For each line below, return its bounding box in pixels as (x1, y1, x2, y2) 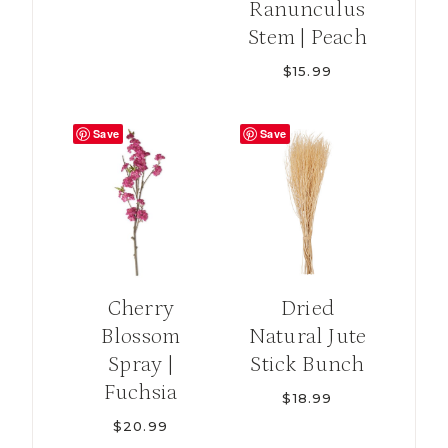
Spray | (108, 351, 173, 377)
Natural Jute (248, 323, 367, 349)
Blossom (100, 323, 181, 349)
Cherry (106, 295, 175, 321)
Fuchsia (103, 379, 178, 405)
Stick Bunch (250, 351, 365, 377)
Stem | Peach (248, 25, 367, 51)
